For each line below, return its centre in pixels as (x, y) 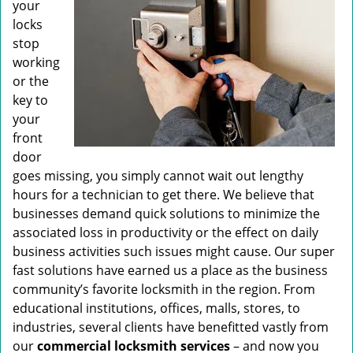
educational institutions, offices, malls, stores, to (156, 308)
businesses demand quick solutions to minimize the (166, 214)
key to (30, 100)
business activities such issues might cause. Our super (174, 251)
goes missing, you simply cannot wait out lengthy (158, 176)
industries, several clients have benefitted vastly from (171, 327)
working (36, 62)
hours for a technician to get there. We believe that (163, 195)
